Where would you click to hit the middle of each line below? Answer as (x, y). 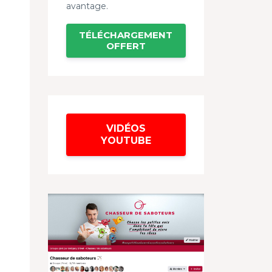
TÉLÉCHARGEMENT (126, 35)
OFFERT (126, 46)
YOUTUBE (126, 140)
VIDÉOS (126, 128)
